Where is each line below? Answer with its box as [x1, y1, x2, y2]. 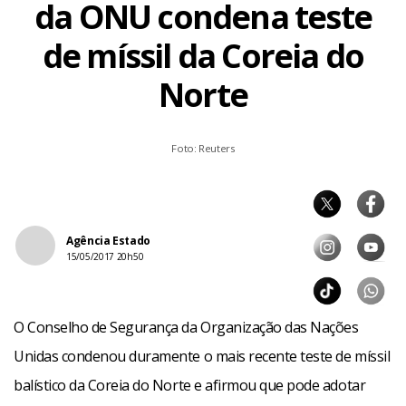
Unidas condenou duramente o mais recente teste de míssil [14, 346, 391, 366]
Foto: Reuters [171, 141, 235, 155]
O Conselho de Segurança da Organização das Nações [14, 317, 359, 337]
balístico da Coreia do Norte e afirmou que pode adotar [14, 375, 366, 395]
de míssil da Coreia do [42, 34, 364, 78]
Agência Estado [66, 233, 150, 248]
